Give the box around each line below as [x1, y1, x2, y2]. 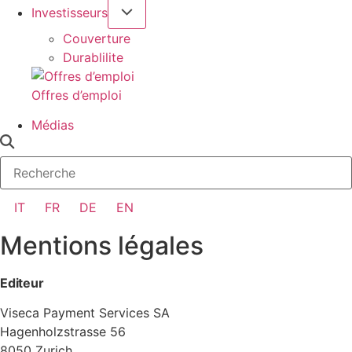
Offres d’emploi [31, 86, 122, 103]
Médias [31, 117, 74, 134]
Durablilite [63, 49, 123, 65]
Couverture [63, 30, 130, 46]
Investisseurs [31, 4, 108, 20]
